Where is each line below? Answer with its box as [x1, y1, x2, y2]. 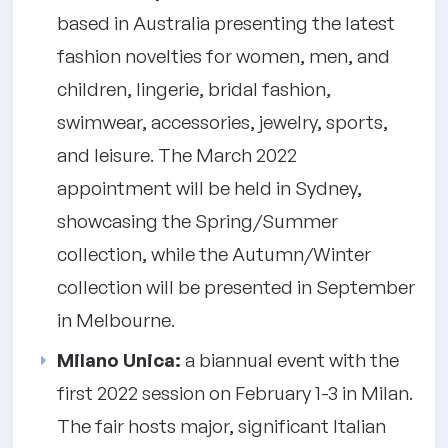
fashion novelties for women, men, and [57, 43, 390, 68]
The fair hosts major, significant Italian [57, 414, 386, 439]
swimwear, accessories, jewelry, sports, [57, 109, 388, 134]
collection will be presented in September [57, 274, 415, 299]
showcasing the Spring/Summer [57, 208, 338, 233]
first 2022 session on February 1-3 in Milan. [57, 381, 413, 406]
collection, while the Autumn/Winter [57, 241, 371, 266]
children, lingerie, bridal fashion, [57, 76, 331, 101]
